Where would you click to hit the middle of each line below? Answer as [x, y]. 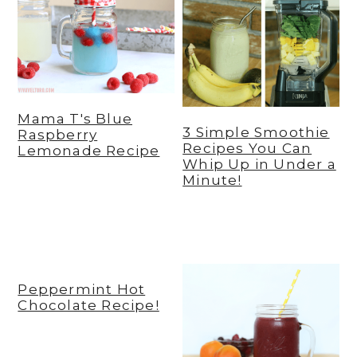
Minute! [212, 180]
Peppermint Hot [82, 289]
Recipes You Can [247, 148]
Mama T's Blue [75, 119]
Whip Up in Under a [259, 164]
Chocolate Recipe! [88, 305]
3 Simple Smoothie [256, 132]
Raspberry [58, 135]
